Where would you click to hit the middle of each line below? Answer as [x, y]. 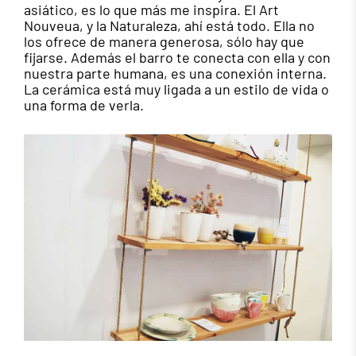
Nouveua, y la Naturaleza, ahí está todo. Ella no [169, 26]
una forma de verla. [84, 105]
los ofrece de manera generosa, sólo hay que [164, 42]
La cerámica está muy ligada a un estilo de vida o [176, 89]
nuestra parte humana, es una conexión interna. [175, 74]
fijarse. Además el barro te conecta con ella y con [177, 58]
